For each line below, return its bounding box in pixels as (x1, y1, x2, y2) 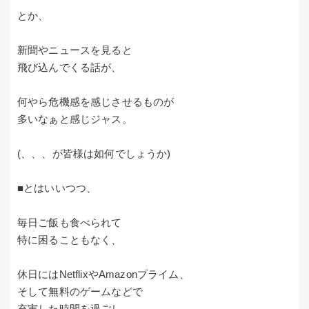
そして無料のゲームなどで (17, 286, 143, 298)
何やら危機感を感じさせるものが (17, 96, 175, 108)
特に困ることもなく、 (17, 234, 122, 246)
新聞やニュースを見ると (17, 44, 132, 57)
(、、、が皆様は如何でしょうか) (17, 148, 171, 160)
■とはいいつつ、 (17, 182, 97, 195)
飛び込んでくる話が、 (17, 61, 122, 74)
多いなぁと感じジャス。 (17, 113, 132, 126)
